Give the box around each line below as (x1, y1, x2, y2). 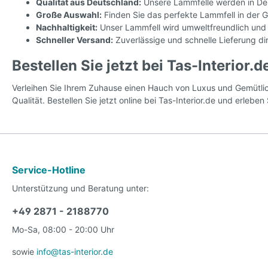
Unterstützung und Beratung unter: (12, 182, 149, 193)
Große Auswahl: (36, 10, 102, 20)
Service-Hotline (12, 163, 86, 176)
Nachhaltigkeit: (36, 22, 98, 33)
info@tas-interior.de (36, 246, 113, 257)
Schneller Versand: (36, 35, 113, 45)
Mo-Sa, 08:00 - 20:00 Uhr (12, 224, 114, 234)
